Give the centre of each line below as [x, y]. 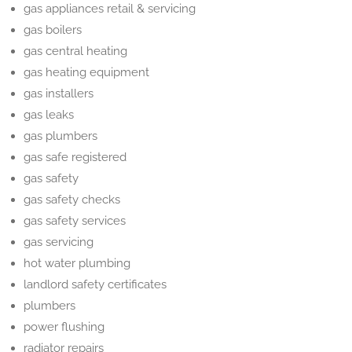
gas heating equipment [86, 72]
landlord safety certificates [95, 284]
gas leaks [49, 115]
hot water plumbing [77, 263]
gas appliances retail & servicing [110, 9]
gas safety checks [72, 200]
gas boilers [53, 30]
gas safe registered [75, 157]
